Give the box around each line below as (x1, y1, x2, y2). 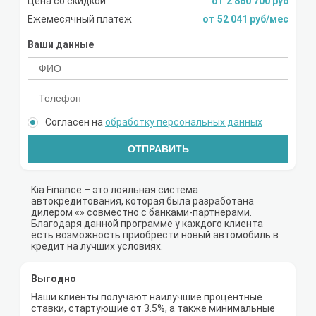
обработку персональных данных (105, 116, 262, 128)
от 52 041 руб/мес (250, 13, 288, 25)
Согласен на (45, 116, 105, 128)
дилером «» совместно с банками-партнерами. (31, 207, 252, 219)
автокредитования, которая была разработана (31, 195, 254, 207)
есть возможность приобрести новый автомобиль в (31, 229, 279, 241)
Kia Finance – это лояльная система (31, 184, 198, 196)
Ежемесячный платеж (28, 13, 132, 25)
